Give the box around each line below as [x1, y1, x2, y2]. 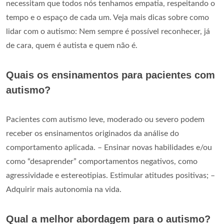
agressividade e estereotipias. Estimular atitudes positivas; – [6, 171, 215, 179]
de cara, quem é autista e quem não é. [6, 41, 137, 49]
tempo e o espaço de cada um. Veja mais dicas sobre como [6, 13, 209, 21]
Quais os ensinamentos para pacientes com [6, 69, 215, 80]
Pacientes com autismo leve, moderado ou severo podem [6, 115, 204, 123]
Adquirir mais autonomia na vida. [6, 185, 121, 193]
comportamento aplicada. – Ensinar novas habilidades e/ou [6, 143, 212, 151]
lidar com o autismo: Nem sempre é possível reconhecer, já [6, 27, 210, 35]
